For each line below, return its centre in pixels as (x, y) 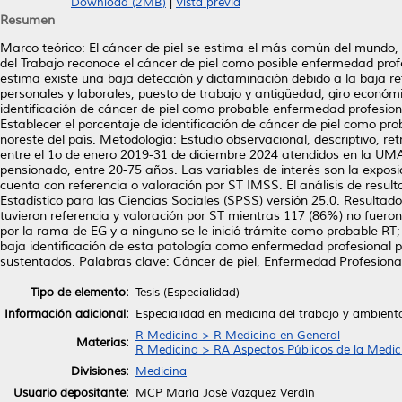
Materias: (102, 342)
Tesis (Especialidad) (188, 292)
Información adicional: (66, 314)
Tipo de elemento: (79, 292)
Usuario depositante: (71, 393)
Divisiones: (100, 371)
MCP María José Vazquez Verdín (225, 393)
